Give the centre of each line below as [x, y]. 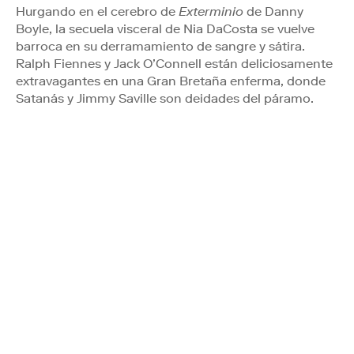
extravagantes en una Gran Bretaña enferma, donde [171, 81]
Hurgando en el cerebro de [97, 11]
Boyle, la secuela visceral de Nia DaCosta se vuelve [165, 28]
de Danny [273, 11]
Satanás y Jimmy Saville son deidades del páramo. [165, 98]
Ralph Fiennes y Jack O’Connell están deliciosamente [174, 63]
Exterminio [211, 11]
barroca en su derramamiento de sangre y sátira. [160, 46]
